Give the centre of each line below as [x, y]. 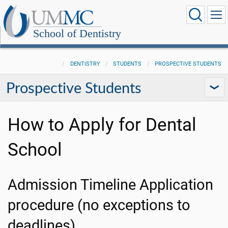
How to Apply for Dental [102, 125]
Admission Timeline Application [110, 185]
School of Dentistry [77, 33]
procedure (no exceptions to [99, 205]
